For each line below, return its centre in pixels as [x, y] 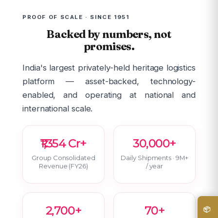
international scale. [58, 108]
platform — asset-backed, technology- [109, 81]
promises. [109, 46]
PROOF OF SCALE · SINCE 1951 [76, 17]
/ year [154, 166]
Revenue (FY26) [64, 166]
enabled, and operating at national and [109, 95]
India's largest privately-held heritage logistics [109, 67]
